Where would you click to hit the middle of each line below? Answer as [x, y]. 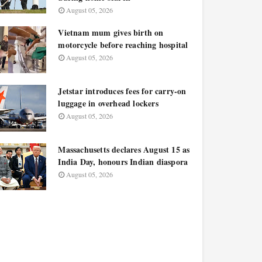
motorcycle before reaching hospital [123, 45]
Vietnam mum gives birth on [111, 32]
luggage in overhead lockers [108, 103]
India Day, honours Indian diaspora [123, 162]
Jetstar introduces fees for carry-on [122, 91]
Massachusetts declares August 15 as [124, 149]
